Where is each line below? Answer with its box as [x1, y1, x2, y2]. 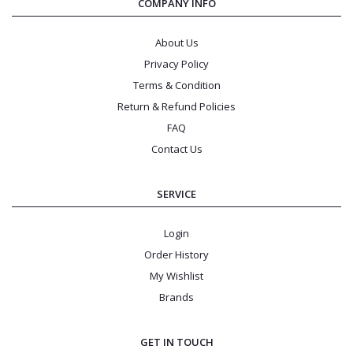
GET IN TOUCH [139, 335, 214, 350]
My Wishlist [150, 269, 203, 284]
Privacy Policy [144, 57, 209, 72]
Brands [159, 290, 194, 305]
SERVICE [157, 187, 196, 202]
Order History [144, 247, 209, 262]
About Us [154, 35, 199, 50]
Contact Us [150, 142, 203, 157]
